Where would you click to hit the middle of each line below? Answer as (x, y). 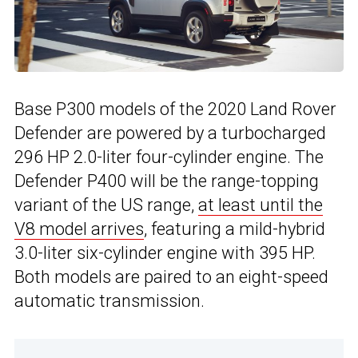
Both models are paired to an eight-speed (171, 276)
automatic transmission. (109, 300)
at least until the (261, 205)
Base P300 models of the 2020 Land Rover (175, 109)
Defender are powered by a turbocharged (170, 133)
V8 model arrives (79, 229)
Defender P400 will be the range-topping (167, 181)
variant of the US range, (106, 205)
